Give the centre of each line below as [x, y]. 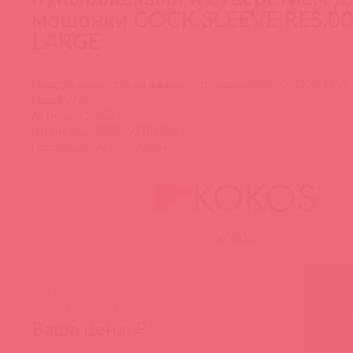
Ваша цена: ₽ [89, 329]
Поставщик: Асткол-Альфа [100, 147]
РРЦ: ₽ [51, 289]
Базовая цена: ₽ [76, 307]
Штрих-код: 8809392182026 [105, 132]
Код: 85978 [60, 100]
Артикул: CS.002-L [78, 116]
